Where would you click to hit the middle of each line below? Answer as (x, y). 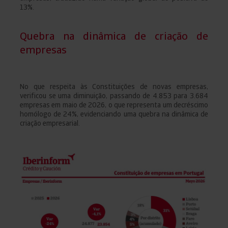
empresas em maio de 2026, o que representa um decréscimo (114, 105)
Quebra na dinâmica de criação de (114, 36)
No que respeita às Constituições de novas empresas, (114, 86)
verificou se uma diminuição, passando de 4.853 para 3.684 (114, 95)
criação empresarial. (50, 123)
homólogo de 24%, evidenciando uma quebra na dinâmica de (114, 114)
